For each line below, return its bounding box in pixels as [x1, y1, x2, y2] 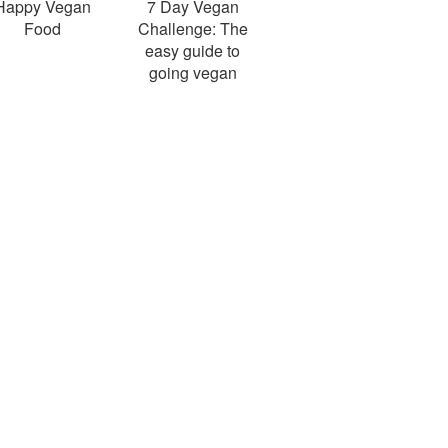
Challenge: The [137, 17, 248, 40]
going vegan [148, 61, 237, 84]
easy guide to [145, 39, 241, 62]
